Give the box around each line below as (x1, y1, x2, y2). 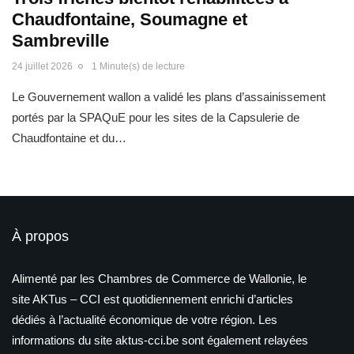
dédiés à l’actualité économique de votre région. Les (12, 312, 277, 326)
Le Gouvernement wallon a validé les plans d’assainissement (12, 89, 326, 104)
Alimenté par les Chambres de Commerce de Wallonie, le (12, 271, 307, 285)
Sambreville (12, 30, 109, 51)
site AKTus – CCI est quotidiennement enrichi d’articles (12, 292, 293, 306)
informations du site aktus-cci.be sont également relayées (12, 333, 308, 347)
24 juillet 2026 (12, 60, 73, 72)
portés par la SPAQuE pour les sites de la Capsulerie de (12, 110, 299, 124)
